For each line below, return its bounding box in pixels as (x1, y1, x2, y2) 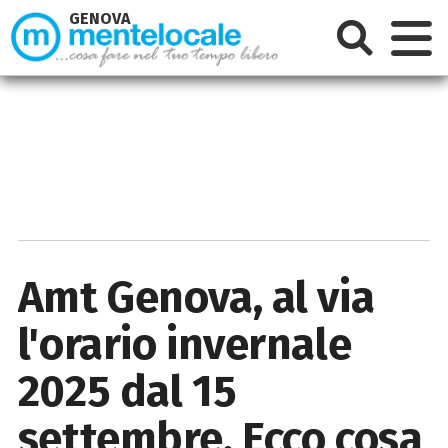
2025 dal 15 (17, 364, 237, 418)
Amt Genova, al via (17, 270, 375, 324)
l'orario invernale (17, 317, 352, 371)
